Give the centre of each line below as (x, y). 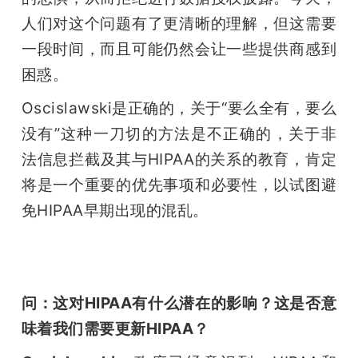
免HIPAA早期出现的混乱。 (115, 211)
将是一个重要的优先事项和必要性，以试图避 (179, 185)
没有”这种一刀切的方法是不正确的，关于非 (179, 134)
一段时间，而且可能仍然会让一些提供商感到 (179, 49)
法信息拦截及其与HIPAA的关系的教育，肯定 (179, 159)
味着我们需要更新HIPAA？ (115, 329)
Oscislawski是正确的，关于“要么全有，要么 (179, 108)
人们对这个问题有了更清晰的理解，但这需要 (179, 24)
